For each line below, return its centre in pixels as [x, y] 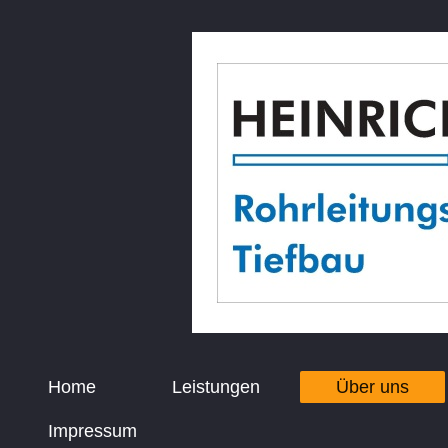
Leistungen [216, 386]
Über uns [373, 386]
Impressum [93, 430]
